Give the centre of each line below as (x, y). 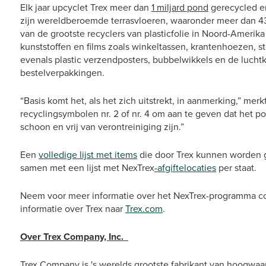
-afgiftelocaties (185, 168)
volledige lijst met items (88, 155)
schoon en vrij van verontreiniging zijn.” (102, 127)
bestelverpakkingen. (62, 73)
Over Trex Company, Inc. (74, 237)
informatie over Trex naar (73, 209)
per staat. (236, 168)
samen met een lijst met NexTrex (87, 168)
